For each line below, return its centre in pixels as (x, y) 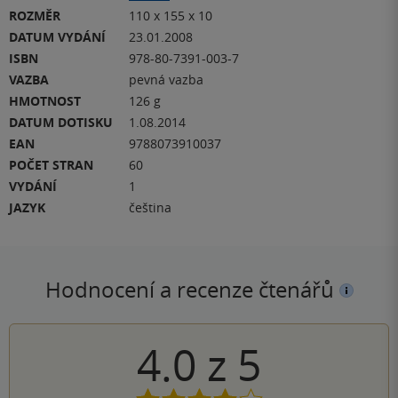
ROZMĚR (35, 15)
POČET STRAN (51, 164)
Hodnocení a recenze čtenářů (192, 289)
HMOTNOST (45, 100)
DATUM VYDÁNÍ (57, 36)
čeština (150, 207)
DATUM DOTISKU (61, 122)
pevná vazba (166, 79)
